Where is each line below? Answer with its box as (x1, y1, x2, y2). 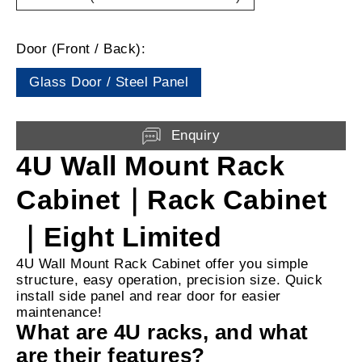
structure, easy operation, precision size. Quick (16, 272, 322, 288)
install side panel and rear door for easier (16, 288, 281, 305)
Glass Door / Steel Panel (29, 74, 188, 90)
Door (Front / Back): (16, 41, 145, 57)
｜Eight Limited (16, 221, 221, 253)
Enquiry (170, 128, 220, 144)
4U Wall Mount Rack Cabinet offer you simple (16, 256, 309, 272)
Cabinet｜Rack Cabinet (16, 184, 326, 216)
